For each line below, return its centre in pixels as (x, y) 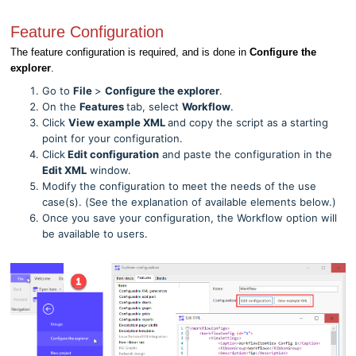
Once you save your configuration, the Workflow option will (190, 217)
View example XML (118, 122)
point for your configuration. (114, 138)
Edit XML (64, 170)
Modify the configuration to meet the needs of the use (179, 186)
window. (110, 170)
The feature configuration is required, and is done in (130, 52)
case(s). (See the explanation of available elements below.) (189, 201)
